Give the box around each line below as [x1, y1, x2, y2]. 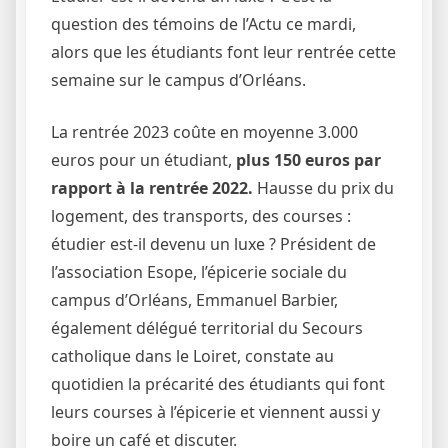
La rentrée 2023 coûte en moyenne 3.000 [51, 121, 358, 144]
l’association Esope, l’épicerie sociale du [51, 261, 347, 284]
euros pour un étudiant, [51, 149, 236, 172]
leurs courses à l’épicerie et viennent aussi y [51, 401, 380, 424]
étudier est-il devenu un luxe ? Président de [51, 233, 376, 256]
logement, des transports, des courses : [51, 205, 351, 228]
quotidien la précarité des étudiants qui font [51, 373, 385, 396]
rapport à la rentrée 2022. [51, 177, 253, 200]
